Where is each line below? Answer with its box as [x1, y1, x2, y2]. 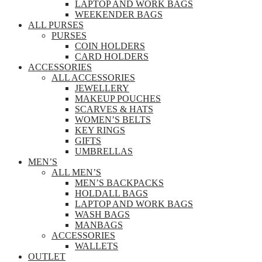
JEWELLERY [75, 83, 129, 94]
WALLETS [75, 241, 118, 251]
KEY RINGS [75, 125, 125, 136]
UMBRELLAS [75, 146, 133, 157]
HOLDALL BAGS [75, 188, 148, 199]
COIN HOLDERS [75, 41, 145, 51]
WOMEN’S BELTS [75, 115, 151, 125]
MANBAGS [75, 220, 123, 230]
